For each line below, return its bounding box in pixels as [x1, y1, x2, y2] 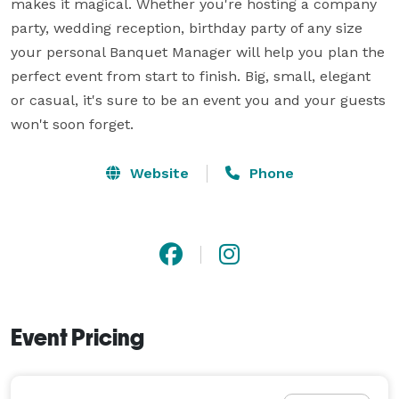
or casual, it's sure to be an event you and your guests [11, 91, 386, 109]
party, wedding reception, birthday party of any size [11, 19, 362, 37]
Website [125, 164, 189, 182]
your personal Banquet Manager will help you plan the [11, 43, 385, 61]
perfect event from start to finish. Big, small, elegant [11, 67, 370, 85]
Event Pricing [11, 323, 144, 351]
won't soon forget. [11, 115, 134, 133]
